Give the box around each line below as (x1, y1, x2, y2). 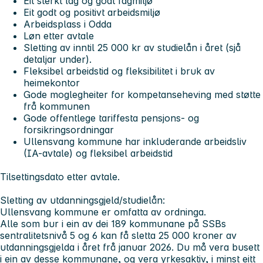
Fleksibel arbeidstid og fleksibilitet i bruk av (23, 65, 215, 77)
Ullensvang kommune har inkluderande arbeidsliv (23, 136, 247, 148)
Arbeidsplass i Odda (23, 18, 114, 31)
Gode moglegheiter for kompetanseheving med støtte (23, 89, 261, 101)
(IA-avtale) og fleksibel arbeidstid (23, 147, 176, 160)
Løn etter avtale (23, 30, 97, 42)
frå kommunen (23, 100, 93, 113)
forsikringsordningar (23, 124, 114, 136)
